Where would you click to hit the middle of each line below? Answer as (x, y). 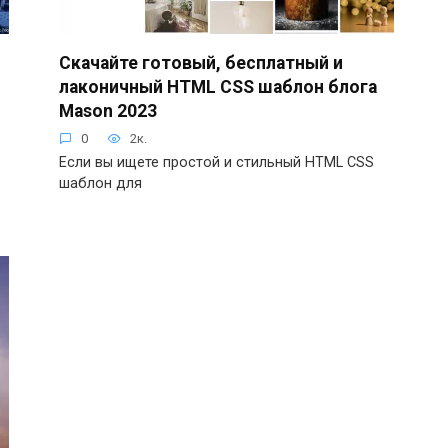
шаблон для (100, 184)
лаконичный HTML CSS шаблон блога (218, 86)
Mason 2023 (108, 110)
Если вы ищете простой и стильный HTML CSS (216, 163)
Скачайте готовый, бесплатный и (201, 62)
